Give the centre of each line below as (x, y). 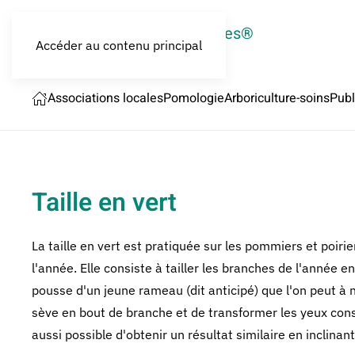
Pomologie (194, 98)
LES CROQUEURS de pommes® (143, 33)
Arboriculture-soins (277, 98)
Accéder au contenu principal (119, 45)
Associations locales (105, 98)
